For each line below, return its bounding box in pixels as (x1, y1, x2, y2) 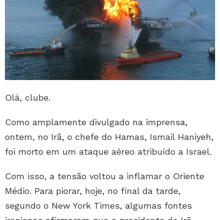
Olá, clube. (5, 92, 51, 103)
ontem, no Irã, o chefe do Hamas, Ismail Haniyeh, (5, 132, 214, 142)
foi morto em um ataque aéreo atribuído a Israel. (5, 146, 212, 157)
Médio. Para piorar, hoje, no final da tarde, (5, 186, 181, 196)
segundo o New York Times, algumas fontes (5, 200, 192, 211)
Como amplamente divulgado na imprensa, (5, 117, 188, 128)
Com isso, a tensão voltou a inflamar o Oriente (5, 171, 204, 182)
